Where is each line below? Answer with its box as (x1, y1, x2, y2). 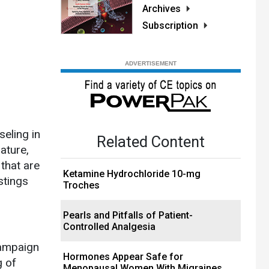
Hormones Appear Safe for (63, 251, 183, 263)
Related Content (97, 133, 205, 151)
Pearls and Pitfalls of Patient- (63, 210, 193, 222)
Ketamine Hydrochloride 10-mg (63, 168, 201, 180)
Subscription (142, 20, 198, 32)
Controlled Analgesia (63, 221, 156, 233)
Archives (142, 3, 181, 15)
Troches (63, 180, 100, 192)
